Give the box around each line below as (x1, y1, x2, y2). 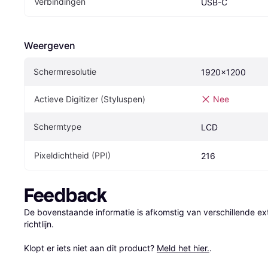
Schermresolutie (33, 66, 96, 77)
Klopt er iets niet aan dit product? (24, 243, 157, 254)
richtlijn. (24, 219, 54, 230)
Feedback (24, 184, 107, 208)
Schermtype (33, 121, 81, 132)
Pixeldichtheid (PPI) (34, 150, 111, 161)
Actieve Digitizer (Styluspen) (34, 94, 145, 105)
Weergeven (24, 39, 75, 52)
